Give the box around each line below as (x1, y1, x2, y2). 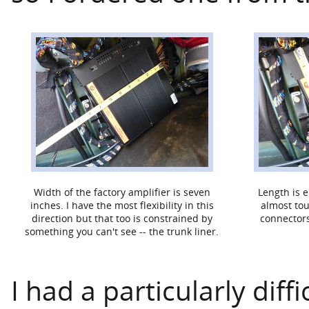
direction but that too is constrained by (32, 211, 212, 225)
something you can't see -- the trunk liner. (25, 224, 219, 238)
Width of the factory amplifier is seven (34, 185, 210, 199)
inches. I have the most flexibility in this (30, 198, 214, 212)
